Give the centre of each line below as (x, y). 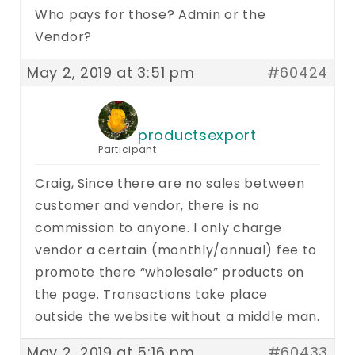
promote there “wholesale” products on (170, 272)
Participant (128, 149)
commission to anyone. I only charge (158, 227)
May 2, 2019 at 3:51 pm (111, 72)
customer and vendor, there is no (147, 205)
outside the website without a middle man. (177, 316)
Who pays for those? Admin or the (151, 14)
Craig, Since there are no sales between (170, 183)
